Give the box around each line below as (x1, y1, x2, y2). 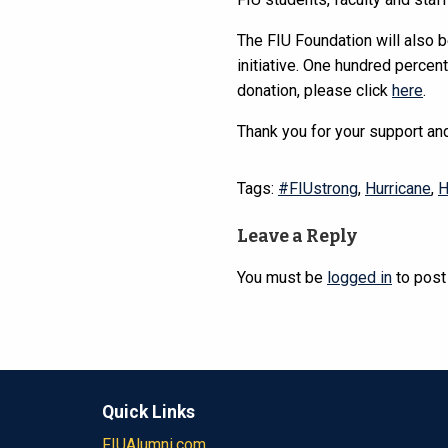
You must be (237, 268, 327, 288)
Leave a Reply (237, 226, 357, 248)
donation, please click (237, 81, 392, 101)
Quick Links (102, 402, 195, 423)
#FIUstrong (278, 179, 358, 199)
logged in (327, 268, 392, 288)
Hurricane (365, 179, 431, 199)
